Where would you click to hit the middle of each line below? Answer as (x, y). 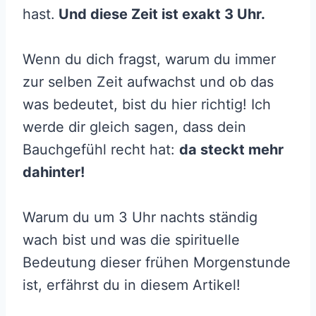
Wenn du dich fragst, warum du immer (149, 60)
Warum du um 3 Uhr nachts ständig (140, 218)
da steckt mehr (231, 150)
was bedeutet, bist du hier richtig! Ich (147, 105)
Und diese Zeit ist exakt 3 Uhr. (160, 14)
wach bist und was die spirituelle (131, 240)
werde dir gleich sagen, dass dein (134, 127)
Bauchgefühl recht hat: (101, 150)
